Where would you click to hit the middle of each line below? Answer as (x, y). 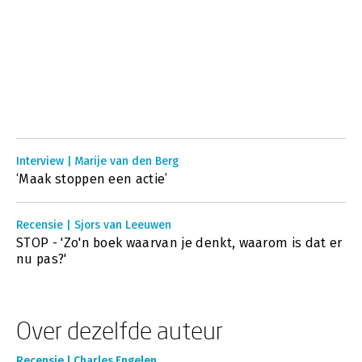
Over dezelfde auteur (120, 330)
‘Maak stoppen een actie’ (92, 179)
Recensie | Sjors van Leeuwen (94, 225)
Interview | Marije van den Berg (97, 161)
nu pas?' (42, 259)
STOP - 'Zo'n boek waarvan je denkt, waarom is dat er (179, 243)
